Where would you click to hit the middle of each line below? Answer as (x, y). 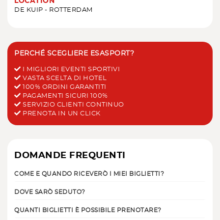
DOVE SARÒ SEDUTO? (50, 192)
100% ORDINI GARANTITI (64, 87)
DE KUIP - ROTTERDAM (54, 10)
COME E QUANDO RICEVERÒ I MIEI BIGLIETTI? (89, 174)
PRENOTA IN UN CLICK (61, 114)
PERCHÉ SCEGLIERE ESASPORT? (74, 54)
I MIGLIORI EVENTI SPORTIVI (70, 70)
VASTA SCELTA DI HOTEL (64, 79)
